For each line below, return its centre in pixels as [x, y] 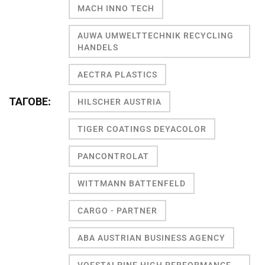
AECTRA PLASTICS [117, 74]
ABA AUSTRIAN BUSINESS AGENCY [151, 237]
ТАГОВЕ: [30, 101]
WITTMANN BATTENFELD [132, 183]
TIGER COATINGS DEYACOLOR [142, 129]
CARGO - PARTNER [117, 210]
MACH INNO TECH [116, 8]
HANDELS [98, 47]
